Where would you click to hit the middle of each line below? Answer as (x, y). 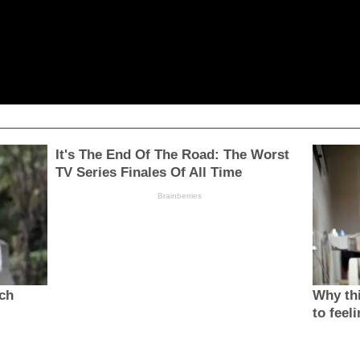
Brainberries (180, 196)
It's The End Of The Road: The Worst (172, 155)
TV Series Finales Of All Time (148, 173)
